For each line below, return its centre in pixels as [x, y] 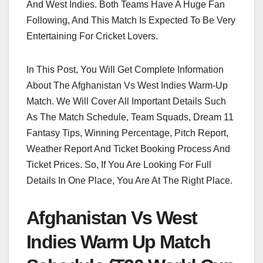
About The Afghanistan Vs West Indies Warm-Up [127, 86]
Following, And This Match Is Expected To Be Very [131, 21]
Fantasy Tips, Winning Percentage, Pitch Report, [127, 133]
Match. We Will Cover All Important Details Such [126, 102]
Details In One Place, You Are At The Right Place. [129, 181]
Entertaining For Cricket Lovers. [92, 36]
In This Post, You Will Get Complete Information [125, 70]
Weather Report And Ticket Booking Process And [128, 149]
